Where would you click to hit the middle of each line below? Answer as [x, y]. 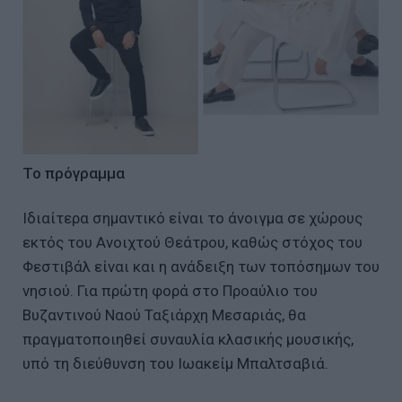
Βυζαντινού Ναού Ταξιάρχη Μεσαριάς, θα [164, 315]
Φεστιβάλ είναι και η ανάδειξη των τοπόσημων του [201, 266]
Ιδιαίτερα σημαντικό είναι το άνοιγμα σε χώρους [192, 218]
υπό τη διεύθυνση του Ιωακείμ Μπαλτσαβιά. [175, 363]
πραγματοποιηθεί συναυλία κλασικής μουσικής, [188, 339]
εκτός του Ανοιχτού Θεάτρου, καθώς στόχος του [192, 242]
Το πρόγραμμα [74, 173]
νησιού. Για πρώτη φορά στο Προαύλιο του [170, 290]
